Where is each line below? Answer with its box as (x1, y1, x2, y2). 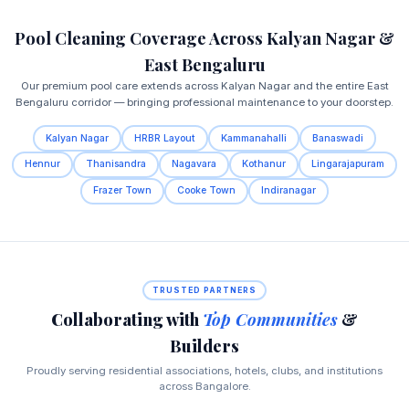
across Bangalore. (158, 380, 251, 393)
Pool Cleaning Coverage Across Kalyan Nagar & (15, 26, 394, 49)
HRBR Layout (133, 131, 195, 144)
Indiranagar (261, 184, 317, 197)
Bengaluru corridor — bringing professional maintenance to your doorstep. (16, 95, 393, 109)
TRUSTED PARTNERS (152, 285, 257, 295)
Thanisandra (85, 158, 146, 171)
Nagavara (172, 158, 216, 171)
